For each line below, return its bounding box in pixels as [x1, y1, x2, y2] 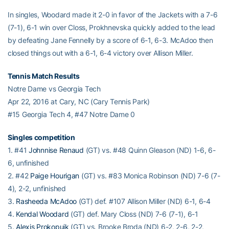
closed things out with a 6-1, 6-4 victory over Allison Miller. [8, 49, 193, 57]
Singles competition [8, 133, 75, 142]
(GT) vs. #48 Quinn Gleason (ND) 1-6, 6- [83, 146, 216, 154]
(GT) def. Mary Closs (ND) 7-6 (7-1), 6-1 [68, 210, 198, 218]
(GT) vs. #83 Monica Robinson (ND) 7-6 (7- [79, 171, 220, 180]
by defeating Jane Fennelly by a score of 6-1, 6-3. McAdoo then [8, 36, 213, 44]
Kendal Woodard [16, 210, 69, 218]
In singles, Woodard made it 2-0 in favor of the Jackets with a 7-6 [8, 10, 218, 19]
